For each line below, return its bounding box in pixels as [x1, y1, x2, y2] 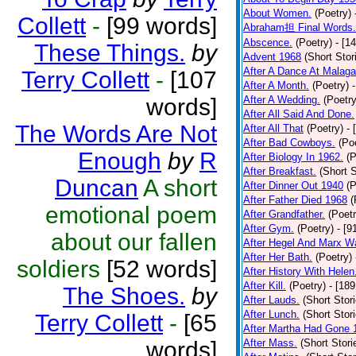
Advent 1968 [243, 51, 301, 63]
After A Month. [243, 79, 309, 91]
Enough [78, 148, 161, 174]
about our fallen [51, 229, 217, 255]
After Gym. [243, 222, 294, 234]
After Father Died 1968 [243, 194, 347, 206]
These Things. [34, 40, 185, 66]
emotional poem [45, 202, 217, 228]
